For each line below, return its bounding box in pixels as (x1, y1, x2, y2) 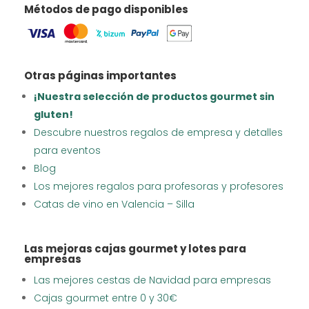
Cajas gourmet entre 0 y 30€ (34, 291, 178, 306)
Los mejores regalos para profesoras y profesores (34, 179, 284, 194)
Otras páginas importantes (24, 68, 177, 83)
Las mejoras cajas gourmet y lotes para (24, 241, 247, 257)
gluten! (34, 108, 74, 122)
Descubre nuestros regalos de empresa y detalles (34, 126, 283, 140)
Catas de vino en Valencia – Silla (34, 197, 195, 212)
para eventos (34, 143, 101, 158)
